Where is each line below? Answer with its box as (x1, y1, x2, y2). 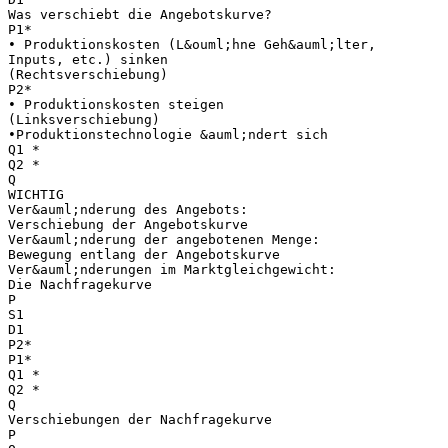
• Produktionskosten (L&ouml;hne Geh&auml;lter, (8, 36, 376, 52)
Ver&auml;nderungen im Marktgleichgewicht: (8, 261, 336, 277)
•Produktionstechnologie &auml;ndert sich (8, 126, 328, 142)
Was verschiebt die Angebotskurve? (8, 6, 272, 22)
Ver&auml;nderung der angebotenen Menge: (8, 231, 320, 247)
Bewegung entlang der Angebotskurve (8, 246, 280, 262)
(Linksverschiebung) (8, 111, 160, 127)
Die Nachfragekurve (8, 276, 152, 292)
